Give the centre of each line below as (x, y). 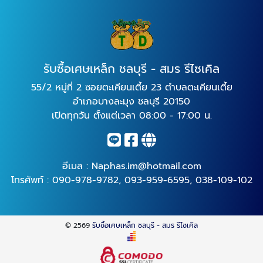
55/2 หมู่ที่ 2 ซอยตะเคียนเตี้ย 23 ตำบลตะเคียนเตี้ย (131, 87)
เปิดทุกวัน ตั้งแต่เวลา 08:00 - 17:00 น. (131, 115)
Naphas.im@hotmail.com (146, 166)
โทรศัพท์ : (31, 180)
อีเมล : (77, 166)
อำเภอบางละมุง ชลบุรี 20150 (131, 101)
